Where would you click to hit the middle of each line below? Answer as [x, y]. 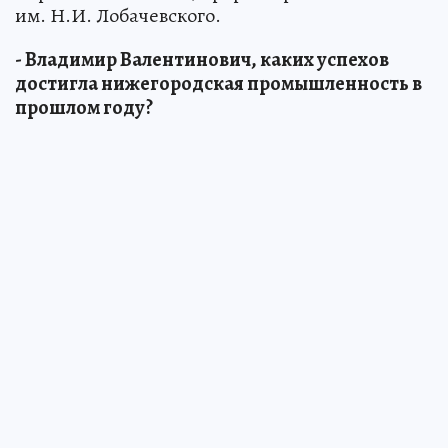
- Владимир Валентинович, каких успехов [202, 59]
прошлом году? [84, 107]
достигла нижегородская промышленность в [218, 83]
